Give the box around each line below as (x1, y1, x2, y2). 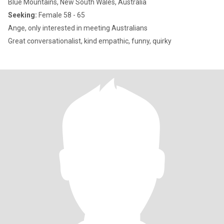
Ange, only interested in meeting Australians (8, 24, 147, 32)
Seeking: (8, 11, 37, 19)
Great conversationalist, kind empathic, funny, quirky (8, 37, 171, 45)
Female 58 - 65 (37, 11, 85, 19)
